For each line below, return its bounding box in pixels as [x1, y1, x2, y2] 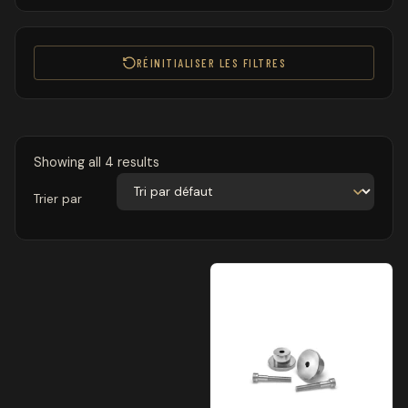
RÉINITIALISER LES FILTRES [136, 55, 287, 70]
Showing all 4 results [34, 154, 159, 170]
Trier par [34, 191, 82, 207]
